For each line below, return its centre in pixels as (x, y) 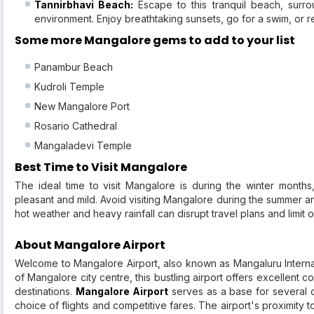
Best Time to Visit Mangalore (101, 168)
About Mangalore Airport (90, 245)
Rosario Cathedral (76, 126)
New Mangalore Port (82, 107)
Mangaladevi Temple (83, 146)
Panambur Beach (74, 67)
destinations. (45, 292)
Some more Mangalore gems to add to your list (155, 41)
